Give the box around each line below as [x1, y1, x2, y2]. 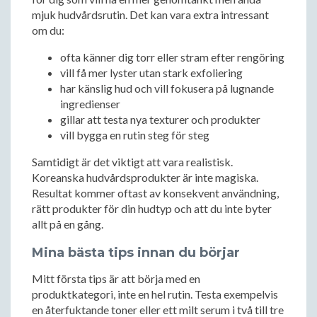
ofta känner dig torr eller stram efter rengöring [60, 50, 284, 64]
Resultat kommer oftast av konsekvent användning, [32, 186, 279, 200]
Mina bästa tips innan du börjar [32, 245, 240, 260]
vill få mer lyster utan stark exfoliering [60, 66, 243, 79]
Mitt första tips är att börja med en [32, 272, 200, 285]
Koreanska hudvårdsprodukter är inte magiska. [32, 171, 258, 184]
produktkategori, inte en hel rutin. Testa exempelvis [32, 287, 278, 301]
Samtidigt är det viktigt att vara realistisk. [32, 155, 233, 168]
